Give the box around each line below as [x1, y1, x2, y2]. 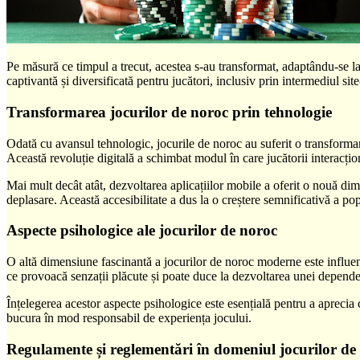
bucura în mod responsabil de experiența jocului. [6, 311, 252, 325]
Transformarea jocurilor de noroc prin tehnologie [6, 103, 332, 121]
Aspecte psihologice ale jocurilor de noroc [6, 222, 277, 239]
